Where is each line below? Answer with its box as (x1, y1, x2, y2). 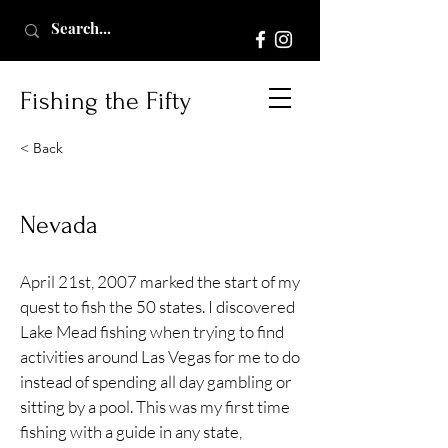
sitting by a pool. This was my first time (20, 396, 290, 417)
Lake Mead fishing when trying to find (20, 321, 284, 342)
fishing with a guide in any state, (20, 421, 242, 442)
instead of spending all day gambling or (20, 371, 292, 392)
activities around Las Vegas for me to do (20, 346, 300, 367)
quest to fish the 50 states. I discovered (20, 296, 295, 317)
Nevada (20, 211, 98, 239)
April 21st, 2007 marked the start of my (20, 271, 300, 292)
